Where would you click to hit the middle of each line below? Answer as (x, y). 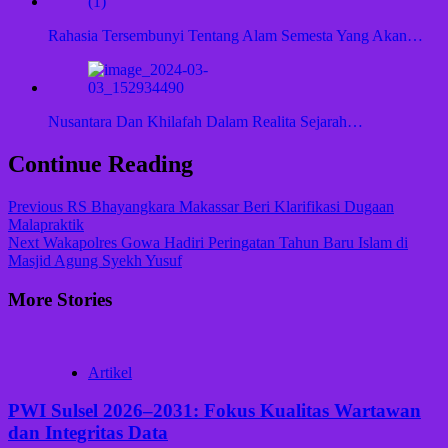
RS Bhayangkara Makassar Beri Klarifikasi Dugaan (228, 207)
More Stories (60, 299)
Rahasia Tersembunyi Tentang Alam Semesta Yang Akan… (235, 36)
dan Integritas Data (88, 433)
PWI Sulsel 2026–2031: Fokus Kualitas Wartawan (214, 411)
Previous (35, 207)
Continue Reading (100, 164)
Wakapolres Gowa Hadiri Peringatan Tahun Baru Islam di (223, 243)
